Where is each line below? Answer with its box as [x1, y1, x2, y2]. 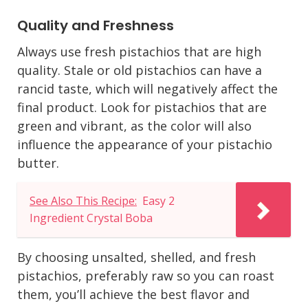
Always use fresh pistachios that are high [17, 43, 261, 60]
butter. [17, 155, 59, 171]
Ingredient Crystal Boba [30, 210, 153, 226]
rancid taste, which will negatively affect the [17, 80, 278, 97]
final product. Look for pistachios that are [17, 99, 267, 115]
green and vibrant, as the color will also [17, 118, 252, 134]
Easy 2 [142, 193, 175, 209]
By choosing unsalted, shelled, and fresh [17, 249, 256, 266]
